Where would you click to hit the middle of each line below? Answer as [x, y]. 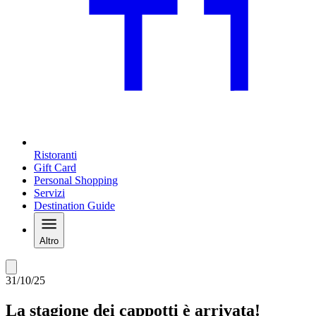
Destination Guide [74, 206]
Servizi [49, 193]
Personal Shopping [76, 181]
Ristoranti [55, 155]
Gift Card [55, 168]
